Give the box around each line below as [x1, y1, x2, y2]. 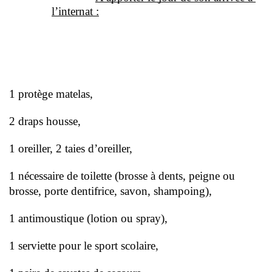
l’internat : [52, 5, 99, 18]
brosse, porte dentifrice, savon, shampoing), [9, 185, 215, 197]
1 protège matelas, [9, 87, 96, 100]
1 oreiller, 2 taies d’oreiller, [9, 142, 135, 155]
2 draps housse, [9, 115, 84, 127]
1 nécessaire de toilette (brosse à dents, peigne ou [9, 169, 235, 182]
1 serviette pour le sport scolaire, [9, 239, 161, 252]
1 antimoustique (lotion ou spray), [9, 212, 171, 225]
